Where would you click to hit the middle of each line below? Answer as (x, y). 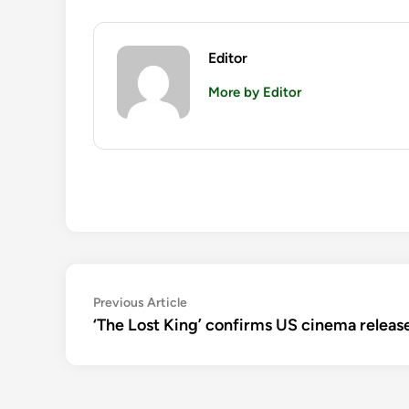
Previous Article (140, 303)
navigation (145, 333)
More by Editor (255, 93)
